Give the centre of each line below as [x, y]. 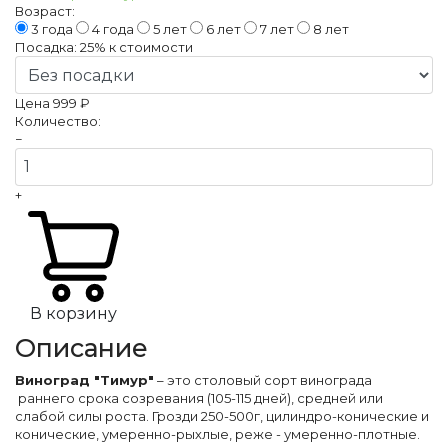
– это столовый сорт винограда [263, 380]
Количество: [58, 121]
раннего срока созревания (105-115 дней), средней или [199, 398]
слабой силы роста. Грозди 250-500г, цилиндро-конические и [222, 416]
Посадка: [46, 47]
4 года [113, 29]
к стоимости [149, 47]
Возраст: [45, 11]
